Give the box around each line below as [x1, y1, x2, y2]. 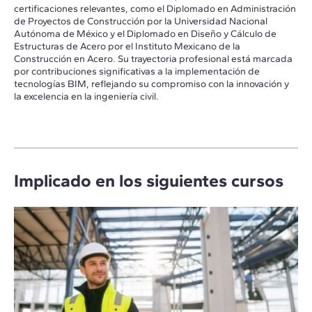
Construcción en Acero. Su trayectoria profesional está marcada [14, 52, 292, 65]
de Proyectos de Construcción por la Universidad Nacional [14, 15, 267, 27]
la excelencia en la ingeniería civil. [14, 90, 159, 102]
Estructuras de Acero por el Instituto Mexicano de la [14, 40, 240, 52]
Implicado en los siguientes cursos [14, 169, 283, 191]
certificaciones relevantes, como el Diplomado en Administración [14, 2, 296, 15]
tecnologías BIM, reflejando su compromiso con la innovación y [14, 77, 289, 90]
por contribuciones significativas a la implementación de [14, 65, 260, 77]
